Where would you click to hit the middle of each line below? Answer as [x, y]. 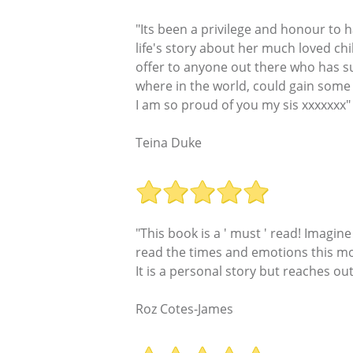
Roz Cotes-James [184, 308]
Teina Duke [169, 142]
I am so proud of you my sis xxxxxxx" [243, 104]
